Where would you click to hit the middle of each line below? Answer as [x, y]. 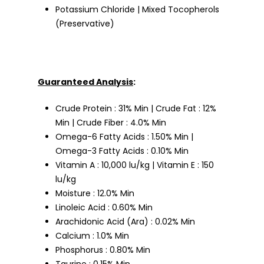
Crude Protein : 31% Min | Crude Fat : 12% [136, 108]
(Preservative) [85, 23]
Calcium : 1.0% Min [92, 235]
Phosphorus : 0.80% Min [103, 250]
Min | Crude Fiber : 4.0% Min [111, 122]
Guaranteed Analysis [85, 82]
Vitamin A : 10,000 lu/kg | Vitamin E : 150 [135, 165]
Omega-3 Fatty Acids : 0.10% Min [122, 151]
